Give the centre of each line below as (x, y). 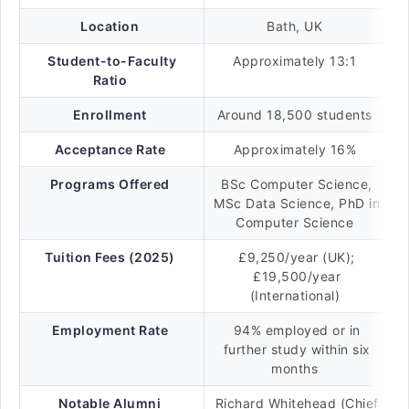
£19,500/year (297, 276)
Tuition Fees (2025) (110, 257)
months (297, 368)
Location (110, 26)
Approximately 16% (297, 149)
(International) (297, 295)
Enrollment (110, 115)
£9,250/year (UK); (297, 257)
